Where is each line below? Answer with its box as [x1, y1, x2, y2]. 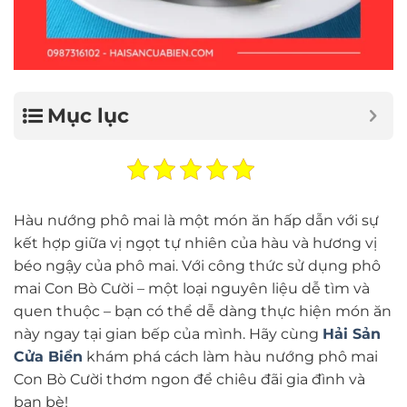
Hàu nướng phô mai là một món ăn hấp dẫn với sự [14, 212, 379, 230]
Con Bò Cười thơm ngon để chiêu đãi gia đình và [14, 371, 365, 389]
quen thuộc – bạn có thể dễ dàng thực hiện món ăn [14, 303, 392, 321]
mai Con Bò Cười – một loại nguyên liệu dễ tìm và [14, 280, 370, 298]
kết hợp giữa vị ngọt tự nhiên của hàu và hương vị [14, 234, 377, 253]
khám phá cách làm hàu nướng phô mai [83, 348, 378, 366]
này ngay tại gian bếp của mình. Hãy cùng [14, 325, 323, 343]
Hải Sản [323, 325, 381, 343]
